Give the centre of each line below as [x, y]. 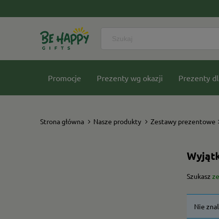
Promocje [65, 78]
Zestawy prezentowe [183, 121]
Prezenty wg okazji [130, 78]
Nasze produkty [117, 121]
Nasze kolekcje [74, 113]
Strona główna [62, 121]
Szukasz [199, 176]
